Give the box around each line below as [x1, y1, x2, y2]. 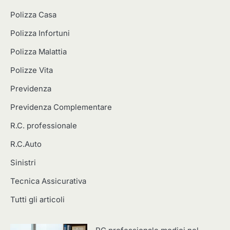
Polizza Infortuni [10, 28, 70, 38]
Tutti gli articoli [10, 195, 65, 204]
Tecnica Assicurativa [10, 176, 86, 186]
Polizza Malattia [10, 47, 67, 56]
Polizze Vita [10, 65, 53, 75]
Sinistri [10, 158, 36, 167]
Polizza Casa [10, 10, 56, 20]
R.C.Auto [10, 139, 42, 149]
